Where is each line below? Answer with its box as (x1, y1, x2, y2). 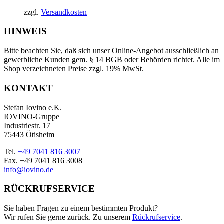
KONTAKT (4, 82, 53, 93)
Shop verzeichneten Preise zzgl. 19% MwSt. (4, 64, 144, 73)
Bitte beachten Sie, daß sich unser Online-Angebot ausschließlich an (4, 46, 219, 55)
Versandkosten (41, 7, 87, 16)
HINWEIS (4, 26, 47, 37)
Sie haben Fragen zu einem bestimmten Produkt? (4, 204, 158, 213)
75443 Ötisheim (4, 130, 54, 139)
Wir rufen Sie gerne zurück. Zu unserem (4, 213, 132, 222)
